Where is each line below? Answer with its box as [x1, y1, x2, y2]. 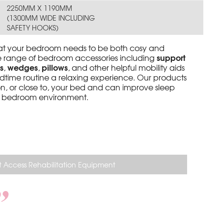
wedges [7, 61, 38, 73]
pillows [42, 61, 68, 73]
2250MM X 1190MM [7, 3, 73, 13]
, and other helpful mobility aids [68, 61, 185, 73]
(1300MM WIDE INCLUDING [7, 13, 95, 23]
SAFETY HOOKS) [7, 23, 59, 32]
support [157, 51, 186, 63]
